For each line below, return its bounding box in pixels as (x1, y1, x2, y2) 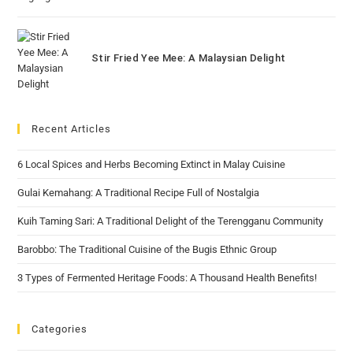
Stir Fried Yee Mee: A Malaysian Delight (91, 51, 286, 64)
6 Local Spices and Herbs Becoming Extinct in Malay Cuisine (17, 158, 286, 170)
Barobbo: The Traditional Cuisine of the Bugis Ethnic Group (17, 243, 277, 255)
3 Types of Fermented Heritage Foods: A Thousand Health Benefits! (17, 271, 318, 284)
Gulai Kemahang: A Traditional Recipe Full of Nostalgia (17, 186, 260, 199)
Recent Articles (32, 122, 112, 135)
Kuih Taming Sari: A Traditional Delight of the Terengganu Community (17, 214, 324, 227)
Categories (32, 322, 88, 335)
